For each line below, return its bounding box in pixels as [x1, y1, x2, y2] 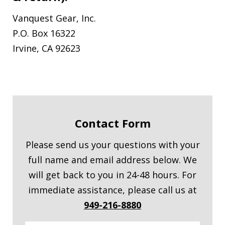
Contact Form [74, 115, 151, 131]
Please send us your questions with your [25, 139, 200, 151]
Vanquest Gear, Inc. [13, 12, 96, 24]
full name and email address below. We [28, 154, 197, 166]
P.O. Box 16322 [13, 27, 75, 39]
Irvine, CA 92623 [13, 42, 80, 54]
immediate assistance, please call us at [28, 184, 197, 196]
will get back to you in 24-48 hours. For [29, 169, 196, 181]
